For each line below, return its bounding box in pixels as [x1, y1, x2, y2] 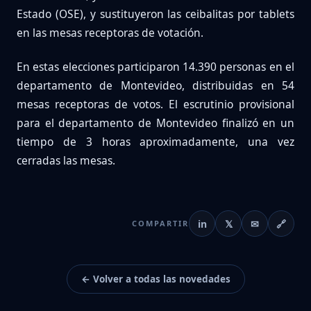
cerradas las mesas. [17, 153, 115, 169]
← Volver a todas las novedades [81, 273, 230, 286]
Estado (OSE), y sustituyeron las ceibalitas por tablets [17, 6, 294, 22]
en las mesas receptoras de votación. [17, 25, 203, 41]
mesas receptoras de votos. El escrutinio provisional [17, 96, 294, 112]
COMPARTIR [132, 218, 189, 229]
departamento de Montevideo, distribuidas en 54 [17, 78, 294, 94]
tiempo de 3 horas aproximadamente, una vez [17, 134, 294, 150]
